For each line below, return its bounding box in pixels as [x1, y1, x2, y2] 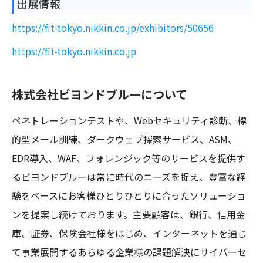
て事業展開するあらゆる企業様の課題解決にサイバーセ [12, 245, 247, 259]
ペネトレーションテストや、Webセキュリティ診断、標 [12, 113, 247, 128]
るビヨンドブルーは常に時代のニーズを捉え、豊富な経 [12, 170, 246, 184]
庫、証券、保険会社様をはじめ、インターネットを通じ [12, 226, 247, 241]
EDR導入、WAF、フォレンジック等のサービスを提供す [12, 151, 245, 166]
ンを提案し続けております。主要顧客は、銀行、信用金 [12, 207, 245, 222]
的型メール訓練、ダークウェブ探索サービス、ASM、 [12, 132, 237, 147]
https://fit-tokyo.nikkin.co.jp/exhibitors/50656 [12, 21, 214, 35]
